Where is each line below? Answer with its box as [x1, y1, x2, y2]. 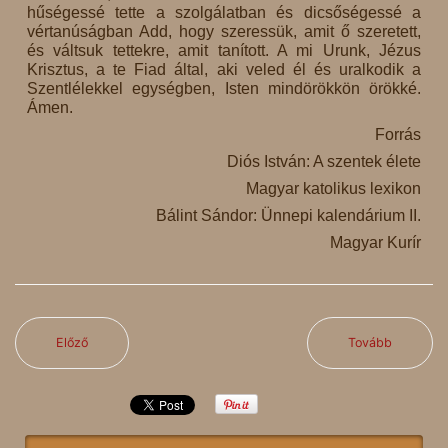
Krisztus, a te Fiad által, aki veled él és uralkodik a [27, 61, 421, 79]
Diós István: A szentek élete [227, 153, 421, 171]
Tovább [348, 335, 392, 351]
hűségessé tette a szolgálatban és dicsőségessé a [27, 4, 421, 22]
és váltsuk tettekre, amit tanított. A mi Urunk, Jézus [27, 42, 421, 60]
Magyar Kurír [330, 234, 421, 252]
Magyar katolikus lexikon [246, 180, 421, 198]
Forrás [375, 126, 421, 144]
